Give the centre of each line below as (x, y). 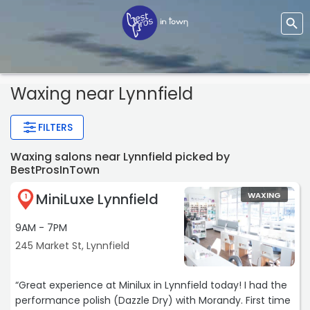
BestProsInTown (55, 170)
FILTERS (55, 128)
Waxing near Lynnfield (102, 94)
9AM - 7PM (41, 228)
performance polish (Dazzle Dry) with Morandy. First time (153, 301)
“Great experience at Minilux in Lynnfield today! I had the (151, 285)
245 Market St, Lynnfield (72, 246)
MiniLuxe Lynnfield (97, 200)
